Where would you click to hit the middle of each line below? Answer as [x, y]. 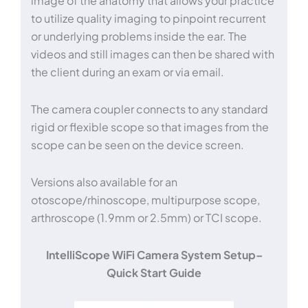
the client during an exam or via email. [128, 71]
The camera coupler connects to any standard [150, 109]
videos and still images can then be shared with [153, 54]
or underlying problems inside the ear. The [139, 36]
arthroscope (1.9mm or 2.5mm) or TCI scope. [146, 217]
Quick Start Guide [154, 272]
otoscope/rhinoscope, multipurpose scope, [145, 199]
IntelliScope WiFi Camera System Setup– [154, 254]
